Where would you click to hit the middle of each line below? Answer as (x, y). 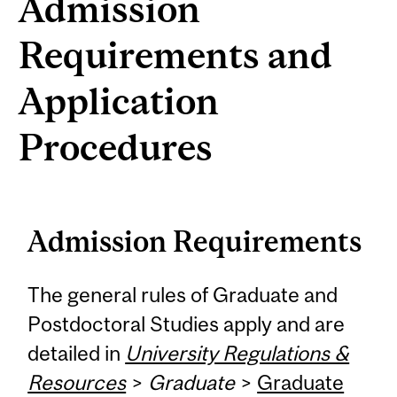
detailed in (77, 353)
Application (119, 100)
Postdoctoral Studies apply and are (187, 323)
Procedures (116, 146)
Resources (77, 382)
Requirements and (176, 54)
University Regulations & (237, 353)
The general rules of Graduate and (183, 294)
